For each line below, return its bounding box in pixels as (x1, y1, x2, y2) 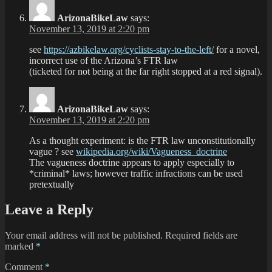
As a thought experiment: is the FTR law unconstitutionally (29, 135, 256, 146)
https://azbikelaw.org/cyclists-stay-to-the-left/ (44, 44, 214, 55)
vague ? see (29, 146, 76, 157)
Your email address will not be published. (5, 230, 163, 241)
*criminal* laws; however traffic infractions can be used (29, 168, 243, 178)
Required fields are (165, 230, 237, 241)
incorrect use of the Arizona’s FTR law (29, 55, 178, 66)
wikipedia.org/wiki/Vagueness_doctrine (76, 146, 227, 157)
